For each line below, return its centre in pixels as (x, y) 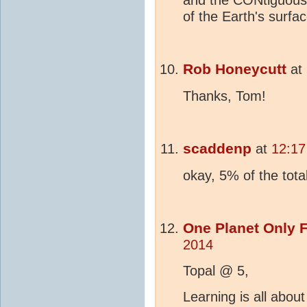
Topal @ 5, (216, 271)
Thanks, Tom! (226, 96)
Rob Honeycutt (235, 70)
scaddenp (217, 149)
